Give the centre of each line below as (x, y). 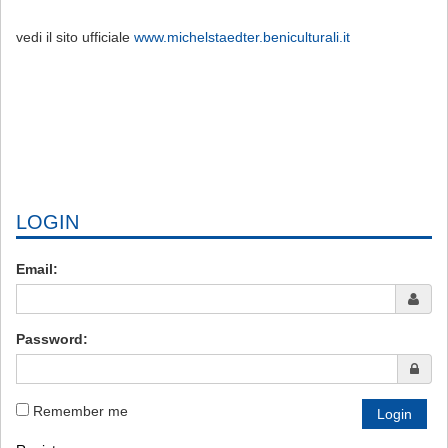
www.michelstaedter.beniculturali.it (240, 37)
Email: (37, 269)
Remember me (80, 411)
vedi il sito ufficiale (73, 37)
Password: (52, 339)
